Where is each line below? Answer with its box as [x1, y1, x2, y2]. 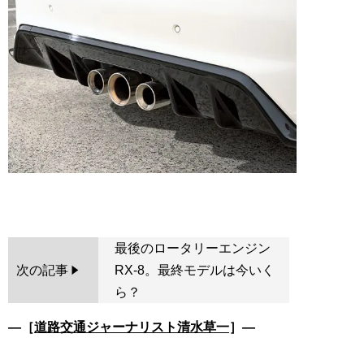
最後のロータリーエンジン [114, 241, 271, 256]
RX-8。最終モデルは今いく [114, 263, 275, 278]
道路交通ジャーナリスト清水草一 [34, 320, 229, 335]
